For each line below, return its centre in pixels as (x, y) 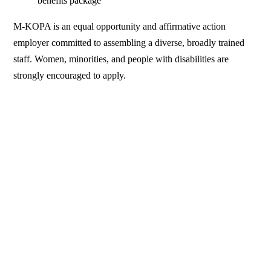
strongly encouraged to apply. (70, 75)
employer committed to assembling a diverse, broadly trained (129, 42)
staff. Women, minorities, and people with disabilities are (121, 59)
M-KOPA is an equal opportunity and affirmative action (120, 26)
